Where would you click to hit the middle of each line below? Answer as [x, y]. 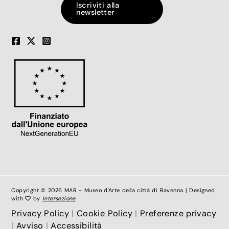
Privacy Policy [40, 213]
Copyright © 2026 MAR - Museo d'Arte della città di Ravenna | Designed [113, 190]
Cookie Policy [104, 213]
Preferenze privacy [178, 213]
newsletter [95, 12]
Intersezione [59, 198]
